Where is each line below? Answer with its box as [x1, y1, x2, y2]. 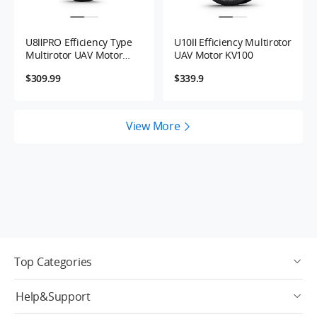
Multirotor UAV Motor [25, 47, 123, 62]
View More [126, 117, 180, 134]
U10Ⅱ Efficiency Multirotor [173, 35, 292, 49]
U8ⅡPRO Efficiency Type [25, 35, 132, 49]
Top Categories [14, 254, 93, 270]
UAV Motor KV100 [173, 47, 253, 62]
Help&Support [16, 289, 91, 305]
